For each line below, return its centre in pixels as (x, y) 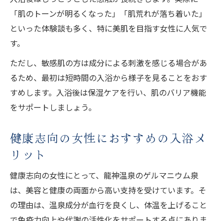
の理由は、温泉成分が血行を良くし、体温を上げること (109, 204)
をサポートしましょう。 (53, 107)
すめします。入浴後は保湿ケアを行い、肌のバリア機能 (108, 92)
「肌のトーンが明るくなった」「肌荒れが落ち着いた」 (108, 13)
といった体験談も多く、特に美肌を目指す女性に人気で (109, 28)
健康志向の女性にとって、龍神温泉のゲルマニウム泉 (104, 175)
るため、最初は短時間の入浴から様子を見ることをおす (109, 77)
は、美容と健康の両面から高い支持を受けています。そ (108, 190)
